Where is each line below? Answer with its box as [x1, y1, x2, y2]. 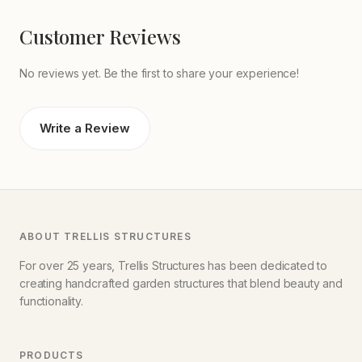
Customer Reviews [19, 23, 181, 49]
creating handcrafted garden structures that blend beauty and [19, 276, 343, 290]
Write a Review [40, 120, 130, 136]
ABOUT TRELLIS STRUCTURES [19, 229, 192, 242]
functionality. [19, 293, 83, 308]
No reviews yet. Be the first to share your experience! [19, 65, 299, 80]
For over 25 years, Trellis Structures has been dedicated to [19, 258, 328, 272]
